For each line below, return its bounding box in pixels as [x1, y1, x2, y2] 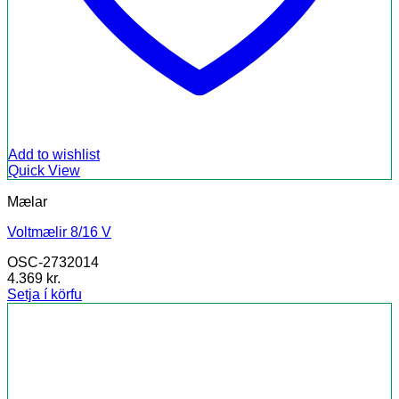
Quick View [8, 163, 80, 179]
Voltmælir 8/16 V [7, 224, 111, 240]
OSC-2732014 [7, 255, 99, 271]
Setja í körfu [7, 287, 82, 303]
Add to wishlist [8, 147, 100, 163]
